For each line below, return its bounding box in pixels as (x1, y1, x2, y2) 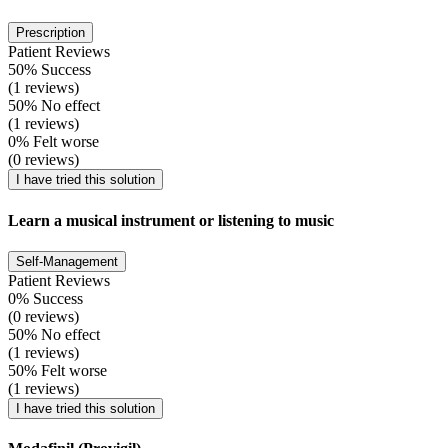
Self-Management (16, 253, 118, 269)
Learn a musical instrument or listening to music (8, 211, 334, 229)
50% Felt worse (8, 361, 107, 379)
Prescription (16, 25, 85, 41)
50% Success (8, 61, 91, 79)
